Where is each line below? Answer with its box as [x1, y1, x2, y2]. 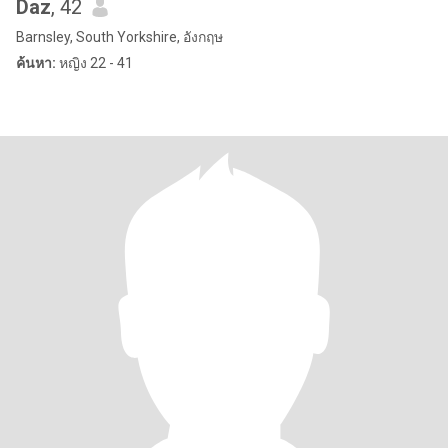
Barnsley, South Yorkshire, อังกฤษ [16, 29, 223, 45]
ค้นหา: [16, 55, 56, 71]
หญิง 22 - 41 [56, 55, 133, 71]
